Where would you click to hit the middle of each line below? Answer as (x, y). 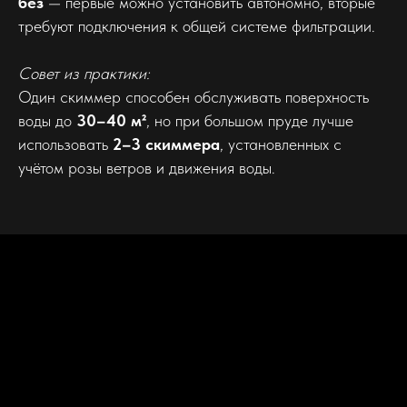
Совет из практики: (84, 73)
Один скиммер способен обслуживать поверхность (194, 96)
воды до (47, 120)
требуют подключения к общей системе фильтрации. (197, 25)
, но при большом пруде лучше (250, 120)
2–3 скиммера (166, 144)
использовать (65, 144)
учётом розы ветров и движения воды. (147, 167)
